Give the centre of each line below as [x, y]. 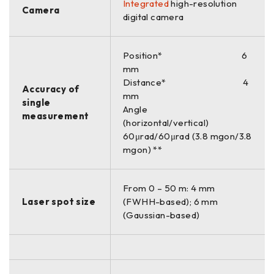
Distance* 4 [186, 82]
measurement [56, 116]
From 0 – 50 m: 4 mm [169, 188]
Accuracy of [51, 89]
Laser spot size [59, 201]
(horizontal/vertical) [179, 122]
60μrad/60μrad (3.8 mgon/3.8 [187, 136]
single [36, 102]
